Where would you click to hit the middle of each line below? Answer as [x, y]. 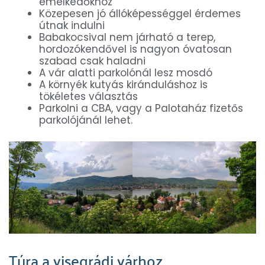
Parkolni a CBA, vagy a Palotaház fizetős [141, 109]
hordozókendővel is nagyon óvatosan [135, 49]
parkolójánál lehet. [86, 120]
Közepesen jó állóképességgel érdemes [140, 14]
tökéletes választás [88, 97]
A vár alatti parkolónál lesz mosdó [126, 73]
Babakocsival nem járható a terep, [127, 38]
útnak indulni [72, 26]
